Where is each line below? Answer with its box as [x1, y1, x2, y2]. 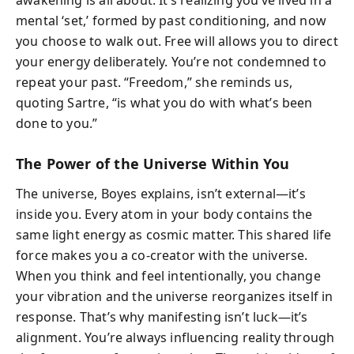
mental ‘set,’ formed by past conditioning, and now [16, 11, 326, 29]
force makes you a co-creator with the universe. [16, 247, 308, 264]
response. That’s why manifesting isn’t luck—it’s [16, 308, 308, 326]
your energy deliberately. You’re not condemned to [16, 52, 326, 70]
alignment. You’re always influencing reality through [16, 329, 335, 346]
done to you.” [16, 114, 98, 132]
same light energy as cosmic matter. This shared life [16, 226, 332, 243]
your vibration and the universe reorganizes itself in [16, 288, 333, 305]
